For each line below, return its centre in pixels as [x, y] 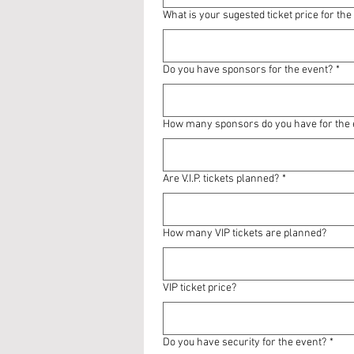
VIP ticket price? [200, 288]
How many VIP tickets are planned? [245, 233]
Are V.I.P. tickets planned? [221, 179]
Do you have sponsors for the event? [248, 70]
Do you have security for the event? [245, 343]
